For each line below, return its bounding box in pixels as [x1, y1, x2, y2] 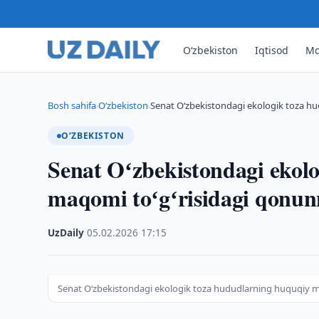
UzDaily [48, 226, 85, 239]
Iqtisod [255, 43, 289, 57]
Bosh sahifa [48, 99, 97, 112]
